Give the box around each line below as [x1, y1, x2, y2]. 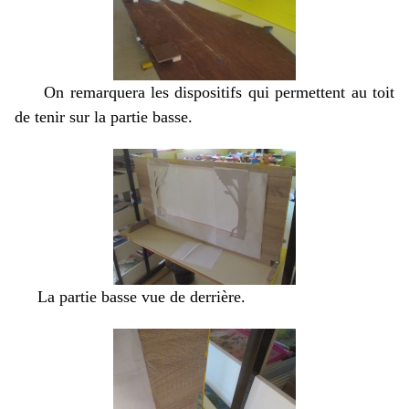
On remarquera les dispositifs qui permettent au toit [15, 83, 394, 101]
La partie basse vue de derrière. [15, 288, 246, 306]
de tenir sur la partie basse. [15, 108, 193, 126]
